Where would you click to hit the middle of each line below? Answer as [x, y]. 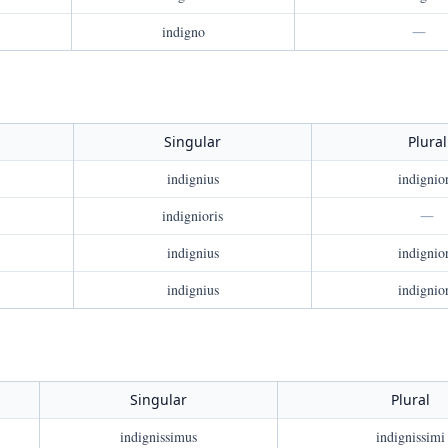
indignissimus [158, 436]
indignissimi [410, 436]
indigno [183, 31]
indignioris [192, 215]
